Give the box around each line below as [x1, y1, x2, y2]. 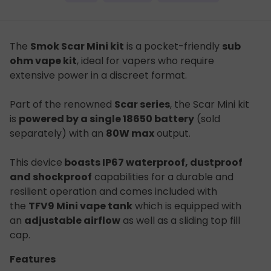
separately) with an [10, 126, 106, 140]
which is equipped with [132, 199, 241, 213]
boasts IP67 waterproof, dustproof [64, 155, 243, 169]
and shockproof [10, 170, 92, 184]
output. [154, 126, 191, 140]
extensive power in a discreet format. [10, 68, 187, 82]
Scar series [114, 97, 170, 111]
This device [10, 155, 62, 169]
